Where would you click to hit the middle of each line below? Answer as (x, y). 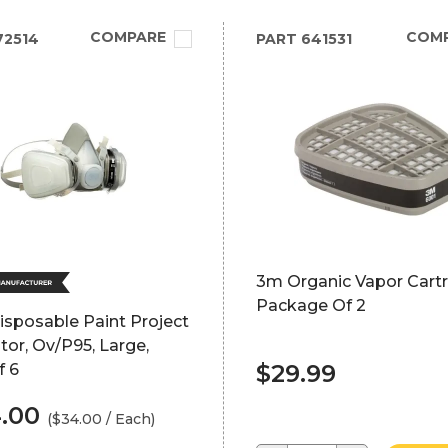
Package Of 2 (310, 305)
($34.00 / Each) (101, 419)
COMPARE (127, 37)
